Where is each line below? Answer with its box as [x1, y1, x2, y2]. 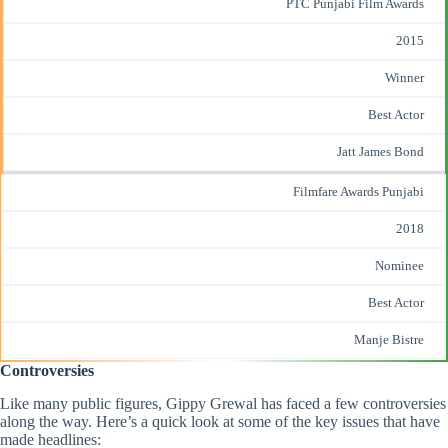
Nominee [375, 259, 424, 274]
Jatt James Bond [337, 145, 424, 160]
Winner [385, 71, 424, 86]
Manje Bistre [354, 333, 424, 348]
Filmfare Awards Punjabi [293, 185, 424, 200]
